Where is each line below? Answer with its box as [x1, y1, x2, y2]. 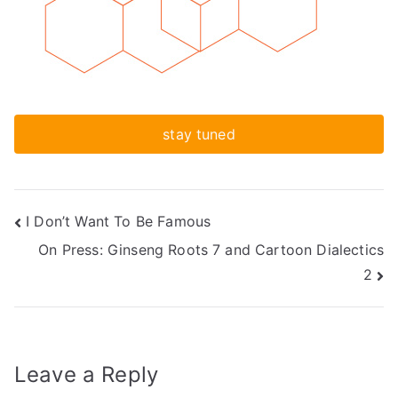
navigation [13, 244, 155, 280]
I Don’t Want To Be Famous [26, 212, 211, 231]
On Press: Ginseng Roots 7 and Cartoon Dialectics [38, 240, 384, 259]
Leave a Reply [14, 362, 159, 388]
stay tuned [163, 125, 235, 144]
